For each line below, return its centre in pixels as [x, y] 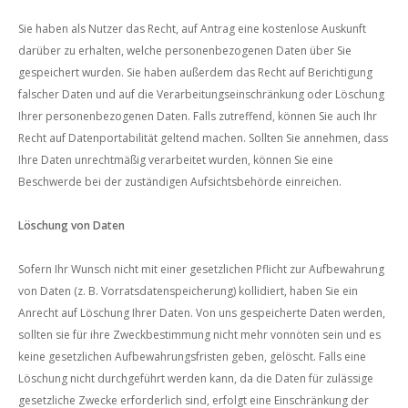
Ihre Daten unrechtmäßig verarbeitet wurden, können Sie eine [176, 160]
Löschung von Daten [71, 225]
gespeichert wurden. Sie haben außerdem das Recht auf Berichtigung [195, 72]
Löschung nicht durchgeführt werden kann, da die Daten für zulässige [196, 378]
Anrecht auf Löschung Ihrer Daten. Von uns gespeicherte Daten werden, [202, 313]
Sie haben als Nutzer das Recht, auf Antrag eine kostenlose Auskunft [192, 29]
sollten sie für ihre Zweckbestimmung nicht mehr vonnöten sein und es [199, 335]
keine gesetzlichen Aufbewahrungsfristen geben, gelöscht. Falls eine [192, 357]
